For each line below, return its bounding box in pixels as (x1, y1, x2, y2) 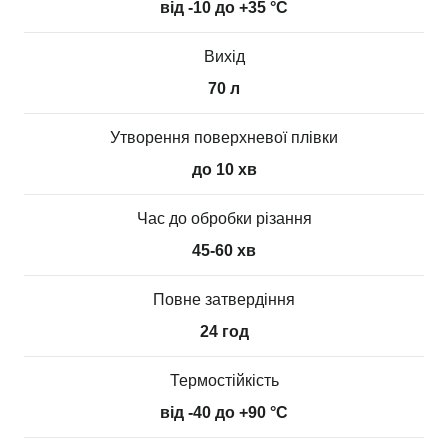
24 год (199, 323, 249, 340)
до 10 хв (191, 161, 257, 178)
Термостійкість (169, 372, 279, 389)
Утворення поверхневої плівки (110, 129, 338, 146)
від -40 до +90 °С (160, 404, 288, 421)
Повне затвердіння (153, 291, 295, 308)
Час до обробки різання (136, 210, 312, 227)
